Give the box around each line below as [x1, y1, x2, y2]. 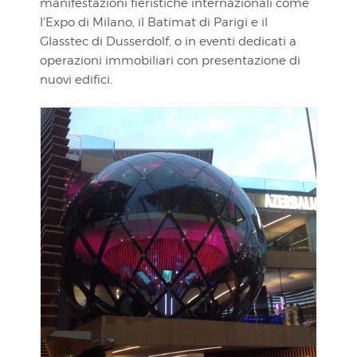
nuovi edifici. [40, 72, 112, 87]
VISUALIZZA [146, 268, 211, 281]
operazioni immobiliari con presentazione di [40, 53, 300, 68]
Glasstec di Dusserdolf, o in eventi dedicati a [40, 33, 296, 49]
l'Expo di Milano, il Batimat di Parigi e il [40, 14, 268, 29]
